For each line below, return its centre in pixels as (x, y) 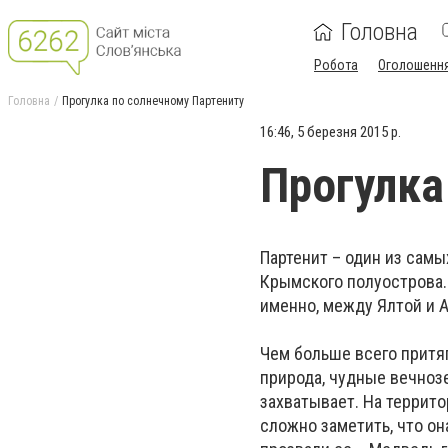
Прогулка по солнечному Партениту (153, 101)
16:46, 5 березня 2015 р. (330, 132)
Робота (336, 65)
